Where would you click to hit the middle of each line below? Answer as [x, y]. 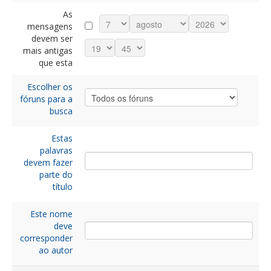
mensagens [50, 26]
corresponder [46, 238]
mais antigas [48, 51]
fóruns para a [46, 99]
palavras [56, 150]
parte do [56, 175]
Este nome [51, 214]
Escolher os [50, 87]
